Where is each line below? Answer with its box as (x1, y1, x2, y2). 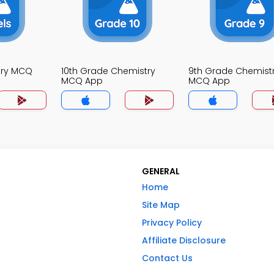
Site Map (142, 199, 180, 212)
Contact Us (142, 252, 193, 265)
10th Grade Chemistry (61, 65, 155, 78)
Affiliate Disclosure (142, 234, 226, 247)
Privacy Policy (142, 217, 202, 229)
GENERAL (142, 165, 180, 178)
